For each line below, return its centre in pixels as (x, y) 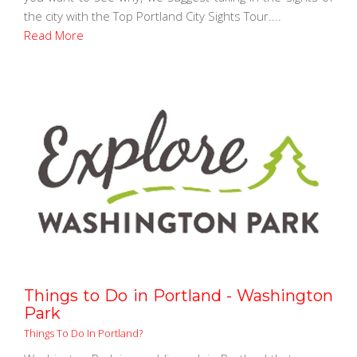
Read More (54, 35)
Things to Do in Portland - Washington (178, 296)
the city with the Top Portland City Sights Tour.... (153, 16)
